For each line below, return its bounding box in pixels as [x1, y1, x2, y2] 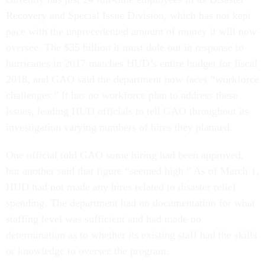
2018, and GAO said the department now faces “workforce [6, 73, 259, 85]
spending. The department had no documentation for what [6, 197, 255, 209]
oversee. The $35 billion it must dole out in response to [6, 41, 244, 53]
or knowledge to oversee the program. [6, 245, 169, 257]
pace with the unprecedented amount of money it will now [6, 25, 257, 37]
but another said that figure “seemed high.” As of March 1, [6, 165, 259, 177]
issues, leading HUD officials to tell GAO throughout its [6, 105, 249, 117]
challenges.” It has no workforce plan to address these [6, 89, 238, 101]
